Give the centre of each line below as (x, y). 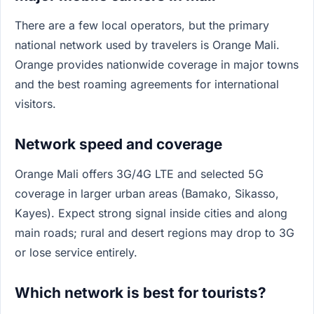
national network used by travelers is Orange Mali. (147, 45)
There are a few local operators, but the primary (142, 26)
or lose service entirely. (76, 253)
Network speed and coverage (118, 144)
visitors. (35, 104)
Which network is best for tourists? (141, 293)
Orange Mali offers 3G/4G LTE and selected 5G (139, 174)
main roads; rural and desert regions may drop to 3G (155, 233)
